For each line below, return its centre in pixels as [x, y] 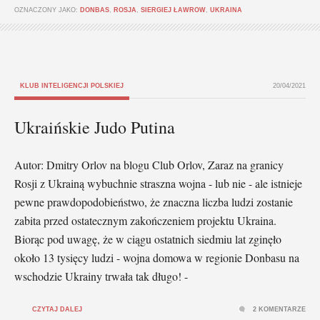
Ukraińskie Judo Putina [95, 127]
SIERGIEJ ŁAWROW [173, 10]
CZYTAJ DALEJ [57, 309]
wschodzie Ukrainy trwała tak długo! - [101, 276]
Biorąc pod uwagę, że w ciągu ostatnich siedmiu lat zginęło [148, 239]
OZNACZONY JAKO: [47, 10]
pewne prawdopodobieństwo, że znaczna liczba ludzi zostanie [154, 201]
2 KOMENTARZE [279, 309]
